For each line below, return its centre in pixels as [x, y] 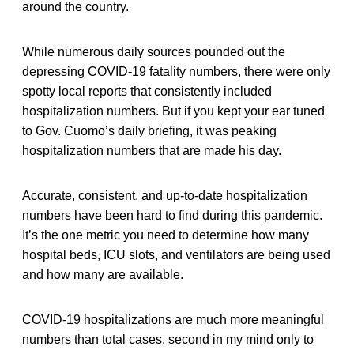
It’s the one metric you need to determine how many [166, 235]
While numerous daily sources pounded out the [154, 51]
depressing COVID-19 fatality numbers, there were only [176, 71]
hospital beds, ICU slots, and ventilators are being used [176, 254]
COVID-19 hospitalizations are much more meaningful [173, 319]
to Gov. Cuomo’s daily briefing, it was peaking [149, 130]
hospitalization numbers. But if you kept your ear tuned [173, 111]
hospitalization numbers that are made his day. [152, 150]
